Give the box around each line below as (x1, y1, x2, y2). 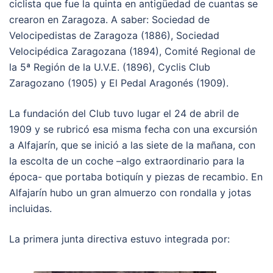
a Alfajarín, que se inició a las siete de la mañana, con (9, 138, 255, 151)
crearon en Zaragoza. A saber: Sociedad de (9, 13, 210, 26)
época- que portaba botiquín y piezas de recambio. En (9, 170, 263, 183)
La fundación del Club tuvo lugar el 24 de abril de (9, 107, 239, 119)
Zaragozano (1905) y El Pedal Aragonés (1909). (9, 76, 229, 89)
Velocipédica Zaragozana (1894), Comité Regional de (9, 44, 255, 57)
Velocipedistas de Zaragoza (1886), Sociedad (9, 29, 219, 41)
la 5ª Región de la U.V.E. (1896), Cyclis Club (9, 60, 210, 73)
